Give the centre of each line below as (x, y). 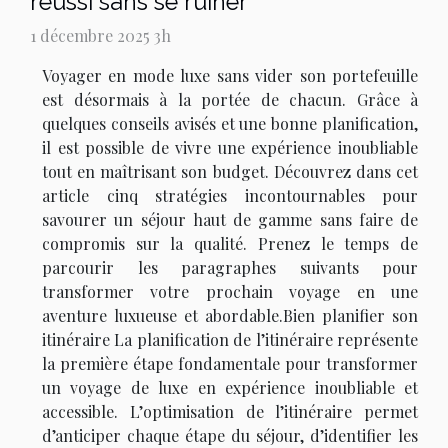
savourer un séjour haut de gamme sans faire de (230, 220)
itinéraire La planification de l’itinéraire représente (230, 340)
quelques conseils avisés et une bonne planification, (230, 124)
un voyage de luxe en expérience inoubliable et (230, 388)
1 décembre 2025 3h (100, 36)
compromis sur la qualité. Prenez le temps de (230, 244)
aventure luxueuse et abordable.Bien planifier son (230, 316)
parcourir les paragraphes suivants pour (230, 268)
